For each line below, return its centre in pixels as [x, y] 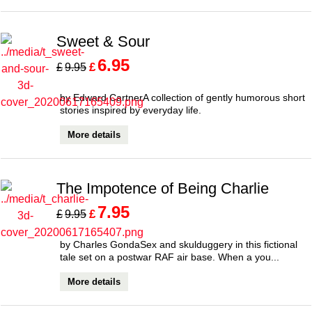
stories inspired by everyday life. [131, 110]
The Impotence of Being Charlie [163, 188]
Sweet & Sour [103, 41]
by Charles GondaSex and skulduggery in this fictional [179, 244]
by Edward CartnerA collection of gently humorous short [182, 97]
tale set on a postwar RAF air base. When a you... [170, 257]
